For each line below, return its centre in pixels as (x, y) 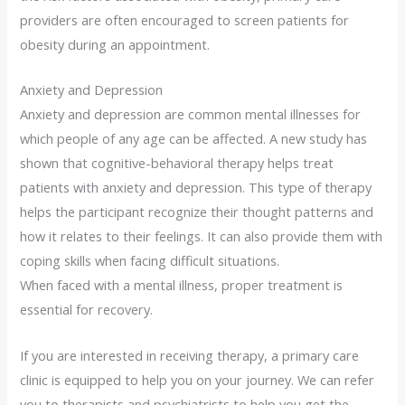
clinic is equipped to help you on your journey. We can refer (198, 379)
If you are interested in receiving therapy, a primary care (190, 355)
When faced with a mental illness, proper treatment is (182, 285)
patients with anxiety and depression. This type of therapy (196, 188)
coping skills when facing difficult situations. (150, 261)
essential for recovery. (87, 310)
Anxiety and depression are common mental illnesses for (191, 114)
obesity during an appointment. (115, 45)
